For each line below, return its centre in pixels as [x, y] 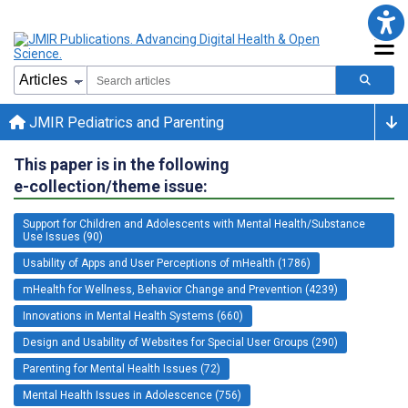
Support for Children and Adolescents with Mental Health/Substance [194, 224]
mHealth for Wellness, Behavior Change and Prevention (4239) [180, 289]
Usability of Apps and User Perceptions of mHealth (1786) [167, 263]
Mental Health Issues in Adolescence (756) [132, 395]
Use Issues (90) [63, 236]
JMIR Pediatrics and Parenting [125, 122]
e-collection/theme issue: [111, 186]
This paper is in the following [122, 164]
